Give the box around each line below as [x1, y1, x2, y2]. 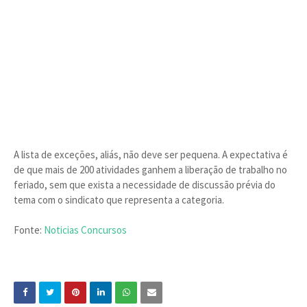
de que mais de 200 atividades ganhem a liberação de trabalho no [14, 163, 287, 176]
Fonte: [14, 223, 44, 236]
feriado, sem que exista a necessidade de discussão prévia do [14, 178, 275, 191]
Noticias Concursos [44, 223, 127, 236]
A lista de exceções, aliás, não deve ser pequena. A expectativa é [14, 148, 288, 161]
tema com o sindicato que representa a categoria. [14, 193, 224, 206]
